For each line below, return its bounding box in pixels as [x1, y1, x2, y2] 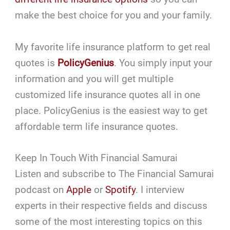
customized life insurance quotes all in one [15, 88, 201, 101]
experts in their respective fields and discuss [15, 199, 208, 212]
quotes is [15, 56, 58, 69]
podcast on [15, 183, 67, 196]
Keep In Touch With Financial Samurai [15, 151, 178, 164]
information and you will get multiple [15, 72, 174, 85]
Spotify [105, 183, 136, 196]
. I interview [136, 183, 185, 196]
